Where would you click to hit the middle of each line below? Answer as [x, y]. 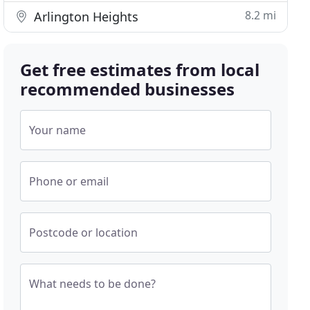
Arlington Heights [85, 17]
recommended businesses [128, 89]
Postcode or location [84, 232]
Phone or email [69, 181]
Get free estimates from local [140, 70]
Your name [58, 130]
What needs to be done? [93, 284]
